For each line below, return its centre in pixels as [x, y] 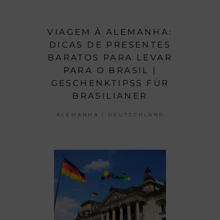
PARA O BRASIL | [110, 70]
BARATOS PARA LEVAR [110, 58]
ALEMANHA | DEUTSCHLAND [110, 115]
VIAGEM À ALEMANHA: [110, 32]
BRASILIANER [110, 96]
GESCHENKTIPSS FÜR [110, 83]
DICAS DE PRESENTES [110, 45]
